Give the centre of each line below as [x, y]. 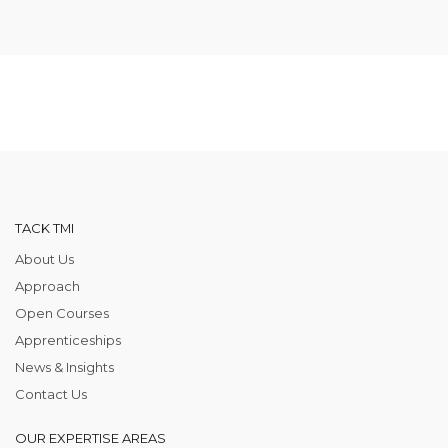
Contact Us [51, 394]
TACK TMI [44, 228]
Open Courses [62, 313]
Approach [47, 286]
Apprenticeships [68, 340]
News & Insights [64, 367]
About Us [44, 259]
